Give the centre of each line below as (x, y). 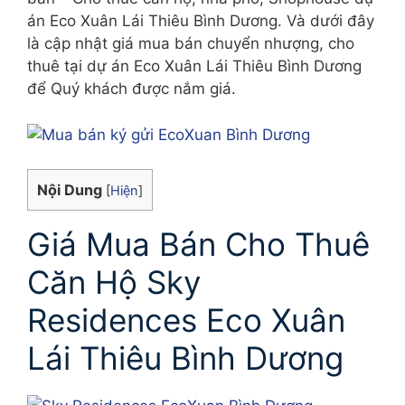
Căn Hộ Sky (114, 283)
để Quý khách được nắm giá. (132, 89)
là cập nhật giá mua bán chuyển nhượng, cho (191, 43)
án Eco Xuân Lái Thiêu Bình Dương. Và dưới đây (201, 21)
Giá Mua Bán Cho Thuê (198, 245)
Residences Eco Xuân (186, 320)
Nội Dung (70, 190)
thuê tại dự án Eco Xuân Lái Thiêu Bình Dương (194, 66)
